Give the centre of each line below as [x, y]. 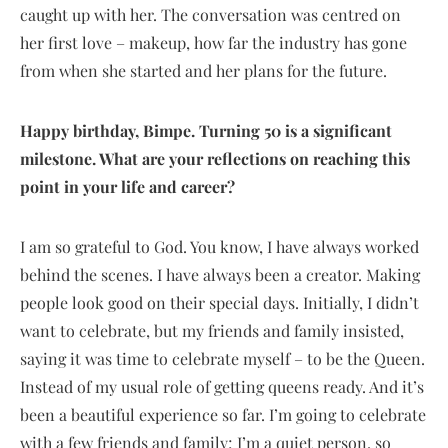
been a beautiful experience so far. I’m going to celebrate [223, 414]
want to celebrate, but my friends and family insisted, [212, 330]
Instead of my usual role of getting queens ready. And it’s [222, 386]
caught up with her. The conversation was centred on [210, 14]
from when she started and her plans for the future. [203, 70]
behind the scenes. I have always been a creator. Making [220, 274]
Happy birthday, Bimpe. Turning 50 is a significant [206, 130]
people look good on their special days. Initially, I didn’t [219, 302]
